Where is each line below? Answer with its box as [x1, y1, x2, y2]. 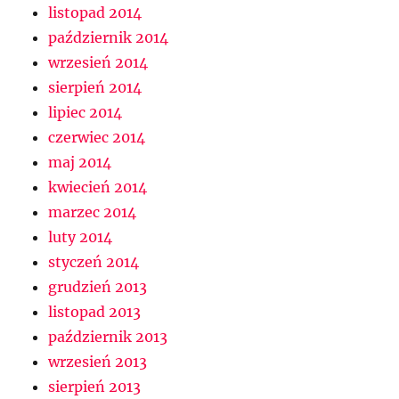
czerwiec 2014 [48, 128, 146, 147]
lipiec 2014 [48, 103, 123, 122]
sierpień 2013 [48, 378, 142, 396]
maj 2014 [48, 153, 112, 172]
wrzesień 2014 [48, 53, 149, 72]
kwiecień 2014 [48, 178, 148, 197]
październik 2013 [48, 328, 168, 346]
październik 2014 [48, 28, 169, 47]
